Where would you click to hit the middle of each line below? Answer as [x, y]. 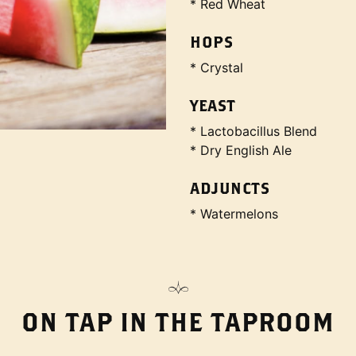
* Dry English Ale [241, 150]
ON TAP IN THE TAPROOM [178, 322]
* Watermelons [234, 214]
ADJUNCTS [230, 188]
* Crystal [217, 68]
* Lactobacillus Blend [253, 131]
